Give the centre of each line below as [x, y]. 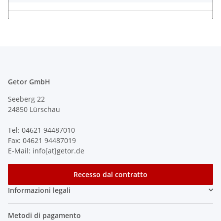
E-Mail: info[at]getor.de [46, 150]
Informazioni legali [39, 190]
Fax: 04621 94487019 [42, 140]
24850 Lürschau [34, 109]
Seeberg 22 [26, 99]
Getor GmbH [29, 81]
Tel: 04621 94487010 [41, 130]
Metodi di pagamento [44, 215]
